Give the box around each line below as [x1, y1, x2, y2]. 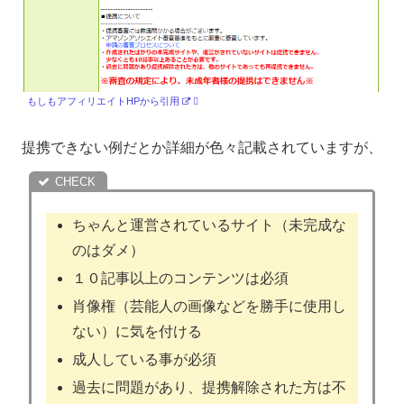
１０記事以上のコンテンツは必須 [72, 270, 289, 286]
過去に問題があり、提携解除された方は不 [72, 380, 347, 396]
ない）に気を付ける [72, 324, 203, 340]
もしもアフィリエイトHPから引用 [27, 95, 179, 106]
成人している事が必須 [72, 352, 217, 368]
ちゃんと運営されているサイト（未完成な [72, 216, 347, 233]
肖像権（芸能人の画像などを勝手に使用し [72, 298, 347, 315]
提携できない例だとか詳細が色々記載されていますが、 [22, 140, 382, 156]
